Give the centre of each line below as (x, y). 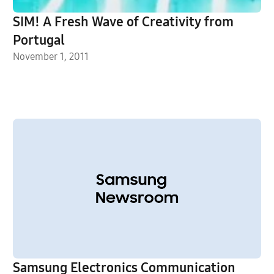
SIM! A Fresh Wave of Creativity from (123, 22)
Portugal (39, 40)
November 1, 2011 (50, 57)
